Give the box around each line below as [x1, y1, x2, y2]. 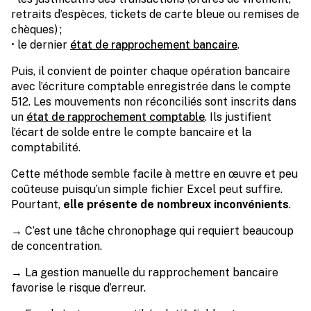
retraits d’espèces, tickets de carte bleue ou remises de [11, 8, 299, 22]
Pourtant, [11, 198, 63, 212]
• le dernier [11, 38, 70, 52]
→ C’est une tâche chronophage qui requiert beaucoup [11, 224, 294, 238]
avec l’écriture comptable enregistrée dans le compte [11, 80, 291, 94]
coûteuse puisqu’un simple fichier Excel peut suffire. [11, 183, 283, 196]
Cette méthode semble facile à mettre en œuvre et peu [11, 167, 298, 181]
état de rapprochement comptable [26, 110, 205, 124]
